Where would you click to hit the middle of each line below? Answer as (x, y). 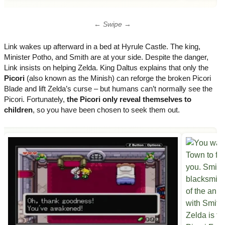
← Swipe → (113, 25)
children (18, 109)
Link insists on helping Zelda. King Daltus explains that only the (106, 67)
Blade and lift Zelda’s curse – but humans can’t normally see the (108, 88)
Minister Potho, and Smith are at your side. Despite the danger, (106, 57)
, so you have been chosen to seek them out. (106, 109)
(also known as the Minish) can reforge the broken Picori (118, 78)
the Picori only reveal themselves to (129, 99)
